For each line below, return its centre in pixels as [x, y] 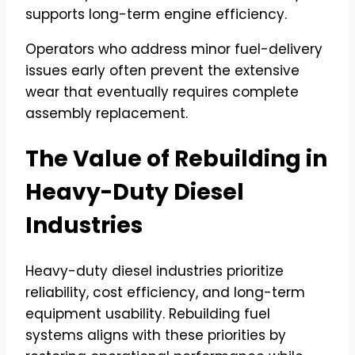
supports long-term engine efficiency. [156, 14]
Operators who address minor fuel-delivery [174, 49]
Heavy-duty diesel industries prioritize [155, 271]
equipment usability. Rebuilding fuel [148, 314]
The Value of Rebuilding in [176, 159]
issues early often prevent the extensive [162, 70]
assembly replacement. [107, 113]
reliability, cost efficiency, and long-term [165, 293]
